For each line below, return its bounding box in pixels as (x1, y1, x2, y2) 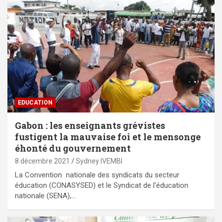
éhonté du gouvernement (15, 142, 131, 155)
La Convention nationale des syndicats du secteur (15, 170, 179, 180)
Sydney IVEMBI (76, 157, 122, 166)
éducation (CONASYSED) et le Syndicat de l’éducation (15, 181, 188, 190)
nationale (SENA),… (15, 191, 76, 201)
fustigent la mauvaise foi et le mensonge (15, 131, 201, 143)
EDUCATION (18, 99, 53, 107)
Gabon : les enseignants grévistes (15, 119, 165, 132)
